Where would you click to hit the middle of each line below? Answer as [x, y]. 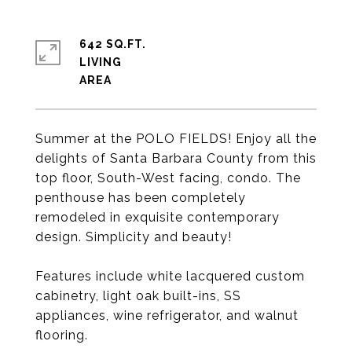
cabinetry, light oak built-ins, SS [138, 296]
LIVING [101, 62]
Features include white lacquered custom [170, 276]
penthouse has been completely [141, 198]
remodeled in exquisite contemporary [158, 217]
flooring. [62, 335]
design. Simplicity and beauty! [134, 237]
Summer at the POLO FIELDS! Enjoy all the [176, 139]
